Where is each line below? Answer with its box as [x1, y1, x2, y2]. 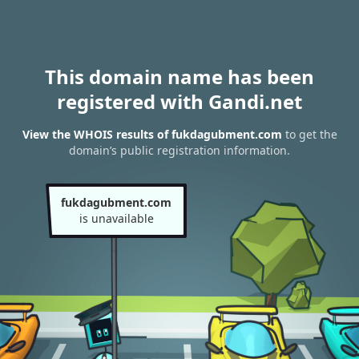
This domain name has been [45, 63, 314, 90]
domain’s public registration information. [69, 143, 290, 159]
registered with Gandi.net [57, 88, 302, 115]
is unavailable [79, 211, 154, 226]
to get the [281, 127, 337, 143]
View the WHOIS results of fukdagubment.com [22, 127, 282, 143]
